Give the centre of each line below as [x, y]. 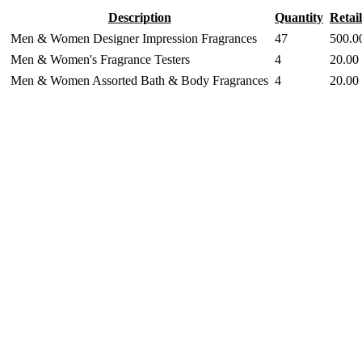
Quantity [299, 17]
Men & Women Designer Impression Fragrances [134, 38]
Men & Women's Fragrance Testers [100, 59]
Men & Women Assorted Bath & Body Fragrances [139, 80]
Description [139, 17]
